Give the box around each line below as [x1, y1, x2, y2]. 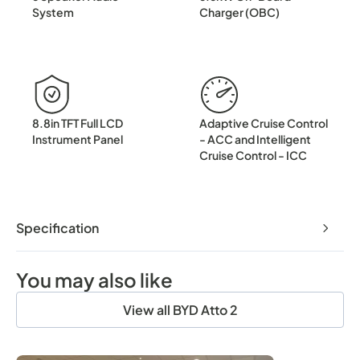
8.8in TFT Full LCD [32, 115, 123, 130]
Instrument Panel [32, 131, 123, 146]
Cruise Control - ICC [199, 147, 307, 162]
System [32, 4, 74, 19]
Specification [16, 219, 99, 236]
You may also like [16, 267, 173, 292]
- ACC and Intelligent [199, 131, 311, 146]
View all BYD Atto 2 [122, 301, 238, 318]
